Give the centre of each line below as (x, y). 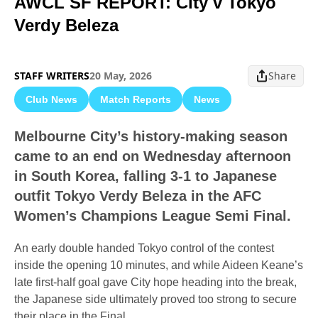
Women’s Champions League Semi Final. (153, 216)
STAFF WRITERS (52, 76)
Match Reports (136, 99)
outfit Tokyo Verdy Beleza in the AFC (138, 196)
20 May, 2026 (121, 76)
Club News (51, 99)
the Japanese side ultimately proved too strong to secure (155, 299)
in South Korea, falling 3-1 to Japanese (146, 176)
